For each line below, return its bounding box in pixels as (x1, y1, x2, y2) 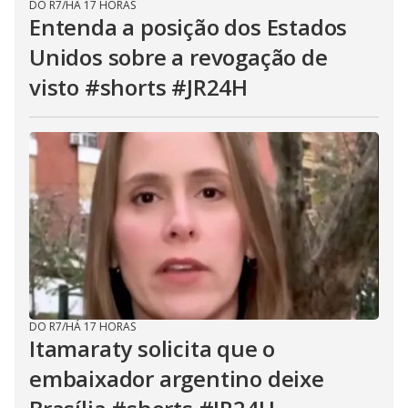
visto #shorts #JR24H (29, 72, 249, 103)
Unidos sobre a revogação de (29, 42, 328, 73)
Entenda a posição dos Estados (29, 12, 348, 43)
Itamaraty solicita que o (29, 333, 276, 364)
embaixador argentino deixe (29, 363, 324, 394)
